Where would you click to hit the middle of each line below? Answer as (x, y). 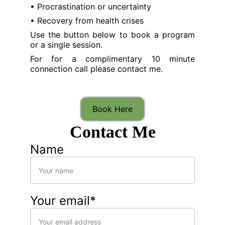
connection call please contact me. (96, 69)
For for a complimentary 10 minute (113, 59)
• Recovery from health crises (87, 21)
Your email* (63, 201)
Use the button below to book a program (113, 35)
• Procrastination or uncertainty (91, 7)
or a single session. (66, 45)
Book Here (113, 109)
